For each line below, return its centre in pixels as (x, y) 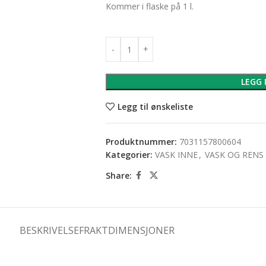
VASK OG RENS (234, 155)
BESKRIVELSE (49, 230)
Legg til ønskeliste (155, 106)
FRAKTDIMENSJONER (126, 230)
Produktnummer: (142, 142)
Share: (118, 175)
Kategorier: (129, 155)
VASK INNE (176, 155)
